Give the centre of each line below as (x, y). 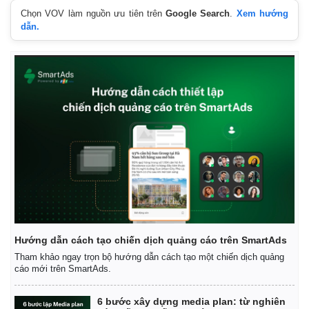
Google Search (198, 14)
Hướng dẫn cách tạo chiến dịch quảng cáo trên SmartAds (151, 240)
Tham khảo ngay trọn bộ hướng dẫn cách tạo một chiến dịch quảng (149, 257)
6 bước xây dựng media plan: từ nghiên (191, 301)
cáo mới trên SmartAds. (63, 268)
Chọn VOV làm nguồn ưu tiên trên (93, 14)
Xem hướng (262, 14)
